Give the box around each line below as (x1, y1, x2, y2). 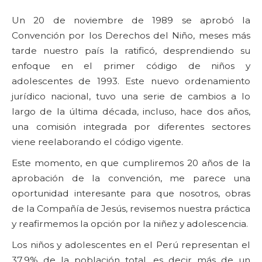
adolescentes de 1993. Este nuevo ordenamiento (12, 75, 250, 87)
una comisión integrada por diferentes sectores (12, 121, 250, 133)
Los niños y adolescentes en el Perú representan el (12, 239, 250, 251)
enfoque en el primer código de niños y (12, 60, 250, 72)
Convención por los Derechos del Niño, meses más (12, 30, 250, 42)
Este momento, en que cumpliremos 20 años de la (12, 157, 250, 169)
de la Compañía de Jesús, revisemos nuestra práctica (12, 203, 250, 215)
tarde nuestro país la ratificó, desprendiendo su (12, 45, 250, 57)
